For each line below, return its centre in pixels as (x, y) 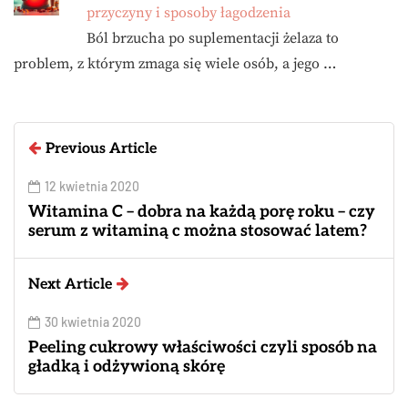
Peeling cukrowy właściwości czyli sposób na (203, 348)
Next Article (70, 285)
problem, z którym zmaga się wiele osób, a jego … (175, 64)
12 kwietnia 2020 (92, 187)
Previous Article (101, 149)
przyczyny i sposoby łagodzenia (189, 13)
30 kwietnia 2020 (93, 322)
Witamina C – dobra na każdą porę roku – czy (202, 212)
